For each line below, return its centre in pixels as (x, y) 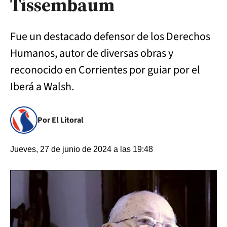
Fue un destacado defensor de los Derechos (110, 36)
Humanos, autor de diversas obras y (92, 53)
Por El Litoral (61, 120)
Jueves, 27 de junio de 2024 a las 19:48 (82, 149)
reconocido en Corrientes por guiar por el (105, 70)
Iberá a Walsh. (42, 87)
